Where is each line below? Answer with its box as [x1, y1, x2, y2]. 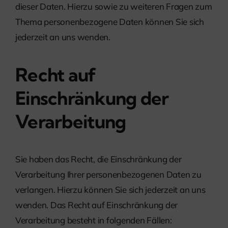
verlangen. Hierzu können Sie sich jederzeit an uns [15, 184, 206, 195]
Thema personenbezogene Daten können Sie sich [15, 16, 204, 27]
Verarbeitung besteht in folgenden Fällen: [15, 215, 172, 226]
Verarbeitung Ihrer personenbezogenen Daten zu [15, 169, 202, 180]
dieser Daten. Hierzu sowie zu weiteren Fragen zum [15, 1, 212, 12]
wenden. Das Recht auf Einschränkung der [15, 199, 178, 211]
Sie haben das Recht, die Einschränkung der [15, 154, 182, 165]
